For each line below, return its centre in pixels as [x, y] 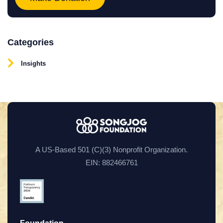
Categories [31, 42]
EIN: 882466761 [111, 163]
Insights [33, 64]
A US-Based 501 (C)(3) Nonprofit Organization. [111, 150]
